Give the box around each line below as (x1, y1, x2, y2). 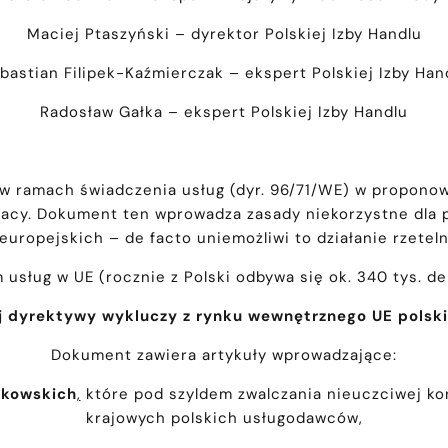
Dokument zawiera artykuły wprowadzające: (51, 345, 397, 366)
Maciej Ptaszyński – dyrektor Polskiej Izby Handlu (26, 24, 422, 45)
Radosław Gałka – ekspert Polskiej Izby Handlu (40, 102, 408, 123)
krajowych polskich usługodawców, (85, 408, 363, 429)
